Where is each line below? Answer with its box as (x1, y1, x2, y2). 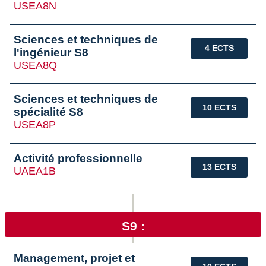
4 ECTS (204, 43, 234, 53)
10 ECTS (202, 103, 236, 113)
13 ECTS (202, 162, 236, 172)
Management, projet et (14, 252, 135, 265)
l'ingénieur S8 (14, 46, 88, 59)
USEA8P (14, 119, 56, 131)
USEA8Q (14, 59, 57, 72)
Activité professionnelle (14, 152, 142, 165)
